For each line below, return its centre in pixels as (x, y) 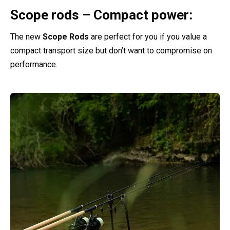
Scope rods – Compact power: (101, 15)
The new (26, 36)
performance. (34, 64)
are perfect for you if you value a (149, 36)
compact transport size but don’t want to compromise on (111, 50)
